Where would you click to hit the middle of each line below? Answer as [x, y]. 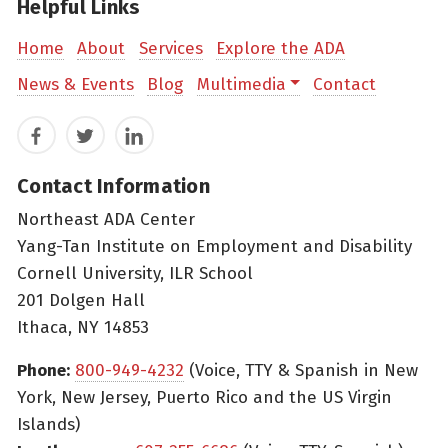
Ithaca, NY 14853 [83, 327]
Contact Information [113, 185]
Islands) [48, 424]
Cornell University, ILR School [135, 273]
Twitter [98, 140]
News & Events [75, 84]
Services [170, 49]
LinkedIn [154, 140]
